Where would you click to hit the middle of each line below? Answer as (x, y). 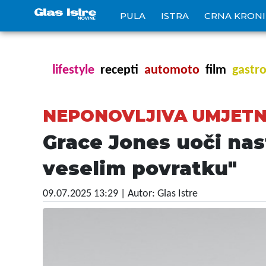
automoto (172, 70)
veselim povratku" (140, 168)
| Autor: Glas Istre (159, 194)
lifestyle (73, 70)
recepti (119, 70)
